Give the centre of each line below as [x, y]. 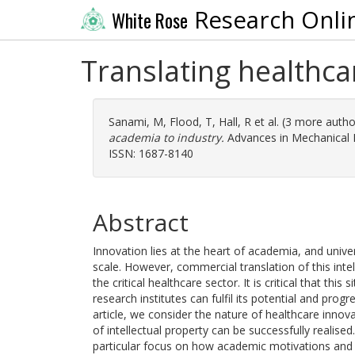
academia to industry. [166, 137]
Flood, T [191, 122]
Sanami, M [136, 122]
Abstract [141, 222]
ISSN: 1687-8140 [151, 153]
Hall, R [235, 122]
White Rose [149, 20]
